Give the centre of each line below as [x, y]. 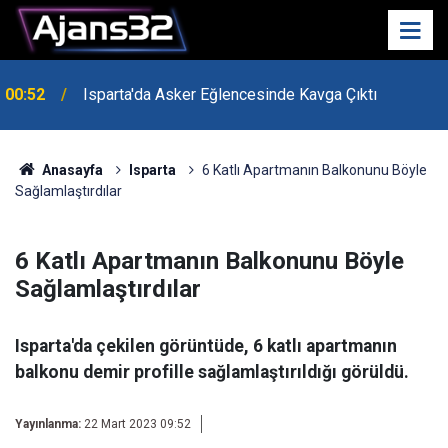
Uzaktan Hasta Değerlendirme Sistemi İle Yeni [243, 130]
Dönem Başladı [135, 154]
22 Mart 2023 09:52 [137, 424]
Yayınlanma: [48, 424]
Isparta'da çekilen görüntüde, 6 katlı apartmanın [206, 346]
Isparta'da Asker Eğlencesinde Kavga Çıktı [230, 94]
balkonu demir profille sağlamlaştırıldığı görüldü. [212, 372]
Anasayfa [70, 170]
